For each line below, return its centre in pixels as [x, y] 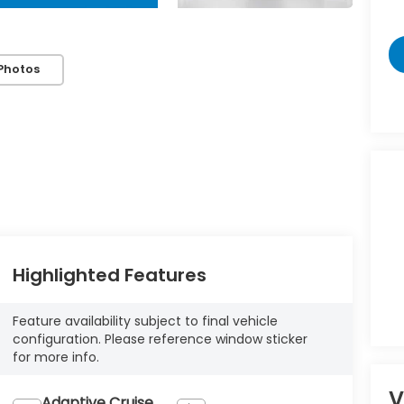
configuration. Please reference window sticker [160, 339]
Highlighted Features [109, 275]
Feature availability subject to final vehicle [145, 321]
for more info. [55, 357]
